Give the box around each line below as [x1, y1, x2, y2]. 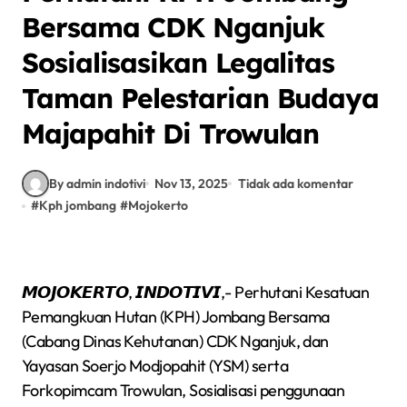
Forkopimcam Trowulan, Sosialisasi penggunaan [22, 380, 345, 401]
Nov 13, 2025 [154, 174, 229, 192]
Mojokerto [128, 197, 189, 213]
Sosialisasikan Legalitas [22, 45, 335, 80]
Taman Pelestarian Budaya [22, 81, 380, 115]
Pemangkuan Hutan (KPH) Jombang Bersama [22, 306, 330, 327]
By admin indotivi [49, 174, 145, 192]
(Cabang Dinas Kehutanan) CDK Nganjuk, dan [22, 331, 329, 352]
